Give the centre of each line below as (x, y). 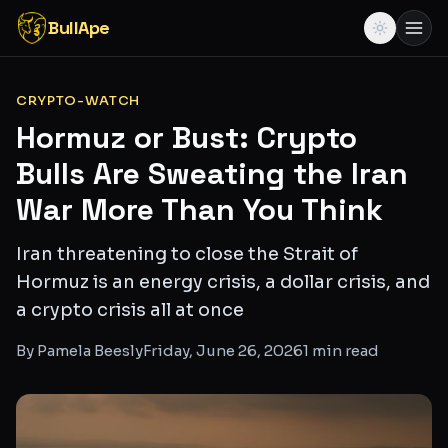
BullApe (79, 27)
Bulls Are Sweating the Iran (212, 173)
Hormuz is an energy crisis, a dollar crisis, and (223, 282)
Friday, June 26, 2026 (223, 350)
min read (344, 350)
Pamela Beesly (90, 350)
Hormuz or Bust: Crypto (186, 137)
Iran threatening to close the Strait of (187, 254)
